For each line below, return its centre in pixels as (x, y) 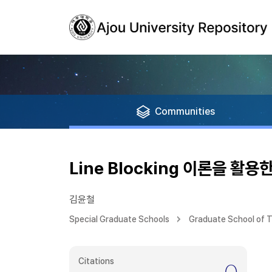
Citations (96, 261)
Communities (185, 111)
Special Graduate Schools (119, 219)
